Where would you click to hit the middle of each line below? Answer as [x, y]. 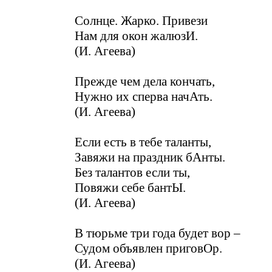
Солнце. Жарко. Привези [141, 21]
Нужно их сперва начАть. [144, 97]
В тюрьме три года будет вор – [158, 233]
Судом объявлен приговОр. [148, 249]
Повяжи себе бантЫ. [130, 188]
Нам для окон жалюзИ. [136, 36]
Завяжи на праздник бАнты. [150, 158]
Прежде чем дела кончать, [145, 82]
